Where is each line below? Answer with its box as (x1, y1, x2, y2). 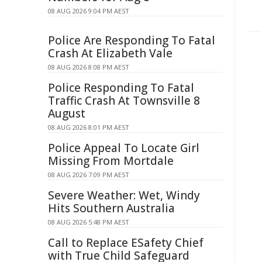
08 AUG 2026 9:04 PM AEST (48, 6, 129, 15)
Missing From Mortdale (48, 153, 174, 168)
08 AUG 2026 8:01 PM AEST (48, 123, 129, 132)
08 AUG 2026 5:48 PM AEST (48, 218, 129, 226)
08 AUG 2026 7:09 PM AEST (48, 170, 129, 179)
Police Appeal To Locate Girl (48, 140, 199, 156)
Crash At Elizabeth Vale (48, 46, 173, 61)
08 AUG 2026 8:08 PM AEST (48, 63, 129, 71)
